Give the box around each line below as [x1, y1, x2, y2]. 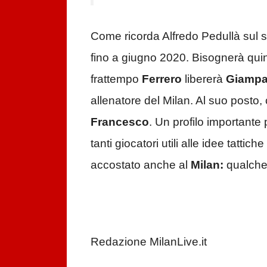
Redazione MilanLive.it [91, 229, 207, 243]
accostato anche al [91, 153, 191, 166]
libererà [182, 67, 226, 80]
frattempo [91, 67, 142, 80]
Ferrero [142, 67, 182, 80]
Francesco [91, 110, 149, 123]
